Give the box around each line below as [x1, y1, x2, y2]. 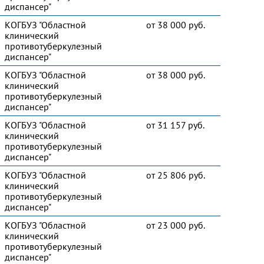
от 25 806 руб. [146, 169, 205, 181]
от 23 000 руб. [146, 219, 205, 231]
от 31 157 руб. [146, 119, 204, 131]
